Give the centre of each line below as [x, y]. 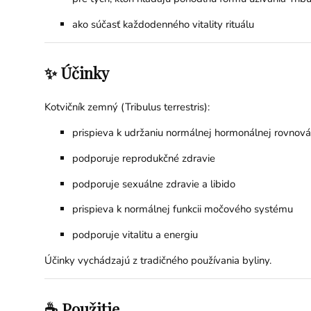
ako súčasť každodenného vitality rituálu [163, 25]
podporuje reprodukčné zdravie [143, 158]
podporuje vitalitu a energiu [135, 235]
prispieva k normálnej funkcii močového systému [182, 209]
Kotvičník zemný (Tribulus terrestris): [127, 107]
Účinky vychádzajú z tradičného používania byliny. [158, 261]
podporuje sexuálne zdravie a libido [153, 184]
